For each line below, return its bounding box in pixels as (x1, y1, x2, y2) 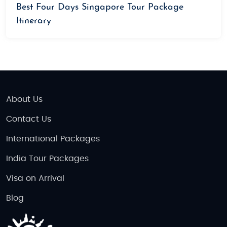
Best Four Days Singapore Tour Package (16, 2, 183, 12)
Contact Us (6, 115, 51, 123)
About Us (6, 95, 43, 103)
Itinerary (16, 16, 51, 26)
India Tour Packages (6, 154, 89, 163)
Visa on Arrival (6, 174, 64, 182)
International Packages (6, 134, 100, 143)
